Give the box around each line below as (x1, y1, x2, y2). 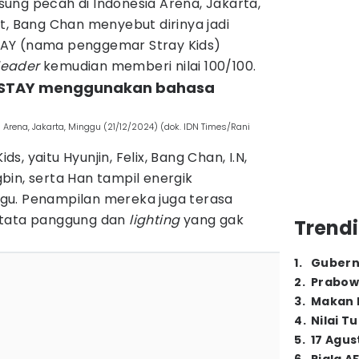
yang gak (179, 211, 244, 229)
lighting (129, 211, 180, 229)
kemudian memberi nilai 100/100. (39, 57, 256, 75)
